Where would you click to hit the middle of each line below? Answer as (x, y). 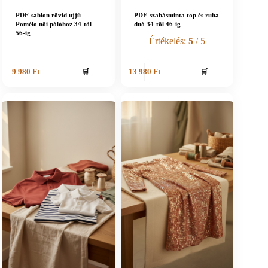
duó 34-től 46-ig (158, 24)
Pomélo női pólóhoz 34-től (54, 24)
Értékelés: (169, 41)
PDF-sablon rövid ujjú (48, 15)
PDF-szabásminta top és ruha (177, 15)
